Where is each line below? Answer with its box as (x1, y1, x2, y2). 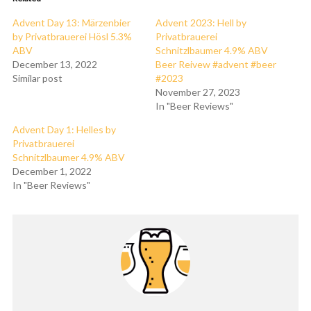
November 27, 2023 (155, 86, 240, 98)
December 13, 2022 (12, 58, 97, 70)
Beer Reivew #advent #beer (155, 58, 276, 70)
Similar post (12, 72, 62, 84)
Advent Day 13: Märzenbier (12, 17, 131, 28)
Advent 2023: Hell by (155, 17, 246, 28)
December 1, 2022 (12, 165, 92, 177)
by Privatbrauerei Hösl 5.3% (12, 31, 132, 42)
